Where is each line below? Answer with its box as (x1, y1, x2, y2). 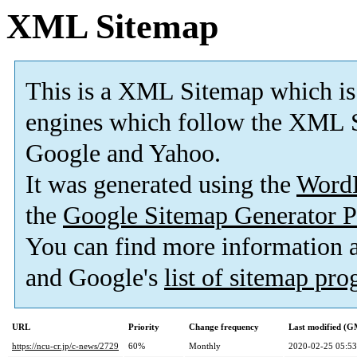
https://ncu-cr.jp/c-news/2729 (12, 341, 119, 351)
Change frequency (189, 322, 259, 332)
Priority (128, 322, 159, 332)
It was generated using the (25, 171, 296, 199)
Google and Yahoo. (25, 139, 221, 168)
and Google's (25, 264, 164, 292)
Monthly (189, 341, 221, 351)
